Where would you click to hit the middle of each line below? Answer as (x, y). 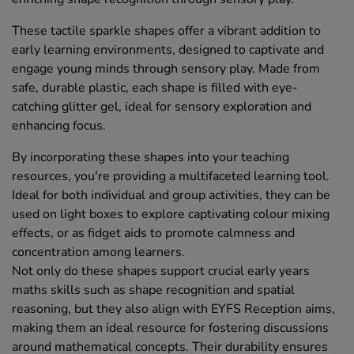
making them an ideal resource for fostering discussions (170, 328)
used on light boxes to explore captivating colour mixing (171, 215)
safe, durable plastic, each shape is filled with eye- (155, 88)
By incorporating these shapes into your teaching (151, 158)
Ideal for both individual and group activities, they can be (171, 196)
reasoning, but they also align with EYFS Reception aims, (173, 309)
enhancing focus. (59, 126)
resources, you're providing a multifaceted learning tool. (171, 177)
